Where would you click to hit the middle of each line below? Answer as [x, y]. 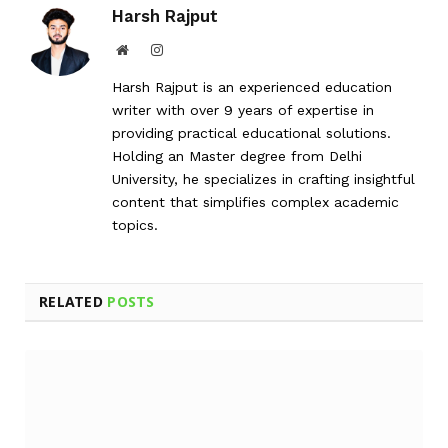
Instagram [190, 49]
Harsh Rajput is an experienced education [252, 87]
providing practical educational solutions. [251, 133]
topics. [135, 225]
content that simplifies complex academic [255, 202]
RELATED [73, 302]
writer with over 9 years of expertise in [243, 110]
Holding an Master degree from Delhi [237, 156]
